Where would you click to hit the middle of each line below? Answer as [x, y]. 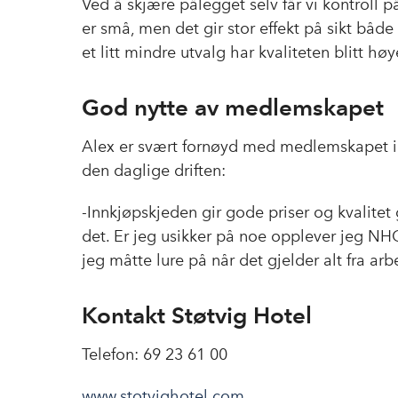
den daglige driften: [154, 170]
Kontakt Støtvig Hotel [197, 314]
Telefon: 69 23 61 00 [155, 354]
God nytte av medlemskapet [233, 107]
